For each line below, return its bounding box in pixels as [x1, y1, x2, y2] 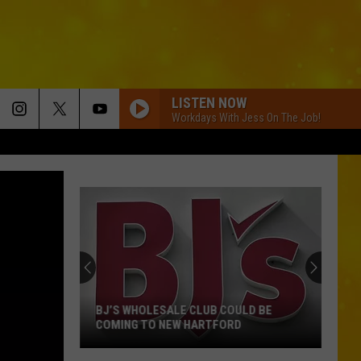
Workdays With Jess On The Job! [172, 110, 321, 124]
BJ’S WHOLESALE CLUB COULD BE [96, 303, 272, 317]
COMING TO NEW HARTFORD [96, 317, 242, 332]
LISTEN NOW [172, 93, 247, 111]
